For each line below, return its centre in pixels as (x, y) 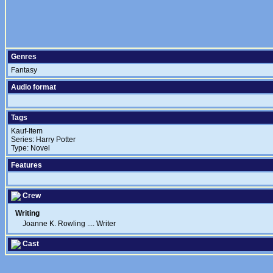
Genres (24, 57)
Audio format (34, 87)
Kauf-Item (27, 131)
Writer (106, 224)
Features (27, 165)
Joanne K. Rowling (54, 224)
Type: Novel (30, 148)
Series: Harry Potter (43, 140)
